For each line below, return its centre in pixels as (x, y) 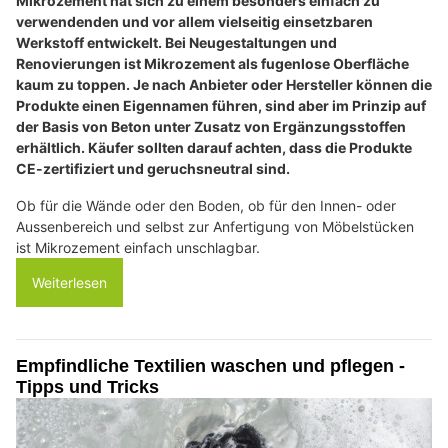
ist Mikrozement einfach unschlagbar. (138, 247)
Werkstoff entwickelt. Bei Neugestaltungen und (176, 42)
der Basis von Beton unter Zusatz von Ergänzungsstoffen (211, 126)
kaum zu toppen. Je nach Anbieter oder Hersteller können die (224, 84)
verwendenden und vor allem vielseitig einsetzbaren (194, 21)
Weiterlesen (69, 282)
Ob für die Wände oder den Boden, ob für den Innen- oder (206, 205)
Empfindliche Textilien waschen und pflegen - (210, 365)
